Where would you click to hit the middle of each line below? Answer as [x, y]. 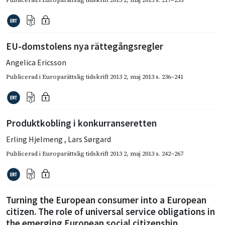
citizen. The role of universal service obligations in [110, 211]
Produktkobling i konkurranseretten [81, 123]
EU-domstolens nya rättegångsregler [85, 46]
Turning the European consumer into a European [106, 200]
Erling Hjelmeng [35, 139]
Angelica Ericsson [36, 62]
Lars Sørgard [89, 139]
